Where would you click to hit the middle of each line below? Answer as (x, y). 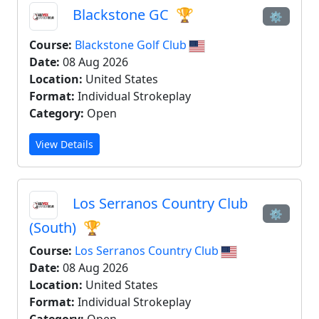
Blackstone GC (121, 15)
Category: (57, 113)
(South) (54, 228)
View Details (64, 144)
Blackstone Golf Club (132, 45)
